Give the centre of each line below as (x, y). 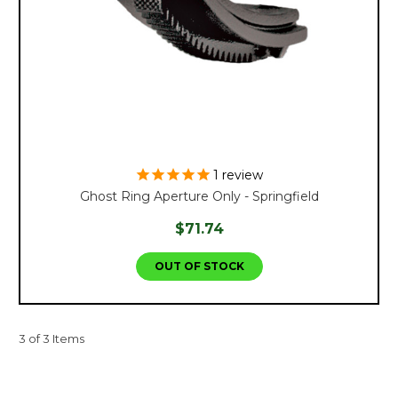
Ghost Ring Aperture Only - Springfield (199, 196)
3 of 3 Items (52, 338)
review (241, 175)
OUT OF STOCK (199, 266)
